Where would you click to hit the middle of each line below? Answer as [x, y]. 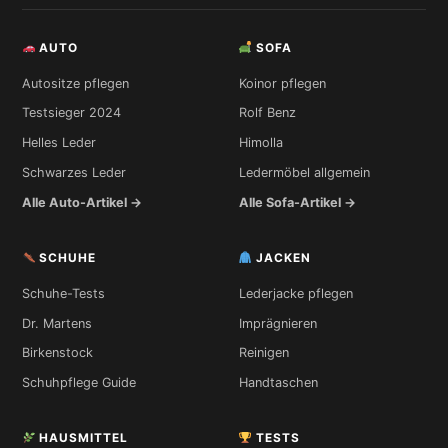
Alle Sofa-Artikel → [297, 202]
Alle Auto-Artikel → [81, 202]
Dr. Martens [56, 323]
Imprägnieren [277, 323]
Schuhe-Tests [63, 293]
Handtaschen [278, 383]
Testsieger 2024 [71, 113]
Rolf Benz [267, 113]
